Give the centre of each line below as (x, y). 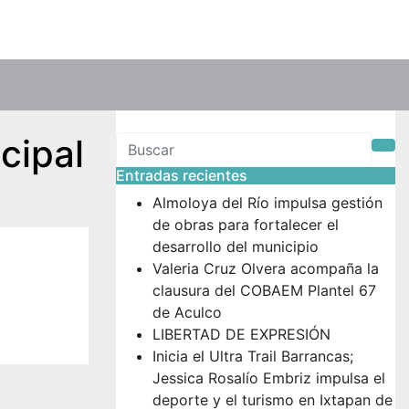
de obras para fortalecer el (246, 225)
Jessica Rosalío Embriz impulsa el (269, 378)
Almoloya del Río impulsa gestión (267, 203)
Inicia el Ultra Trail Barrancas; (253, 356)
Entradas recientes (182, 175)
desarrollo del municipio (236, 246)
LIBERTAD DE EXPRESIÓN (241, 334)
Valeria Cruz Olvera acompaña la (266, 268)
